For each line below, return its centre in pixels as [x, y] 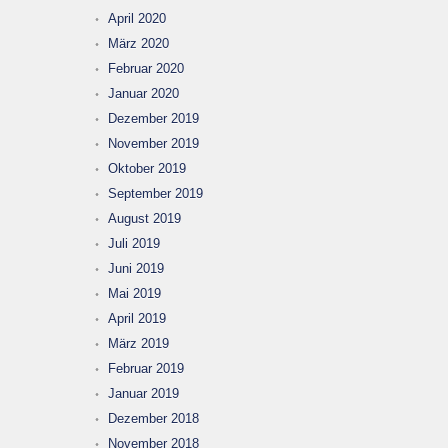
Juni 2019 [136, 268]
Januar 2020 [143, 93]
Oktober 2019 [147, 168]
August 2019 [144, 218]
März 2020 [138, 43]
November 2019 [153, 143]
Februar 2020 [146, 68]
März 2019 [138, 343]
